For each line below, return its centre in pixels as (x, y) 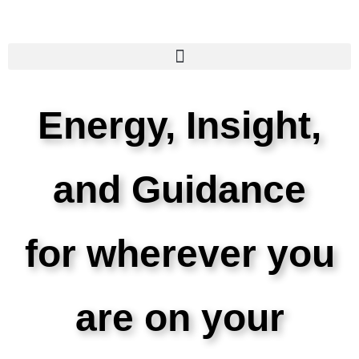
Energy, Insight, (179, 125)
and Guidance (179, 190)
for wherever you (179, 254)
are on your (179, 318)
